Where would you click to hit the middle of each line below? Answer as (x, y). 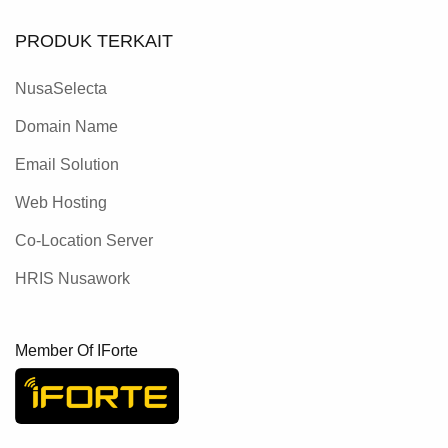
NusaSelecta (61, 88)
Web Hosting (61, 202)
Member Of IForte (76, 350)
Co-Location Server (84, 240)
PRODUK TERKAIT (94, 40)
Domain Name (66, 126)
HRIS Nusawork (72, 278)
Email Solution (67, 164)
